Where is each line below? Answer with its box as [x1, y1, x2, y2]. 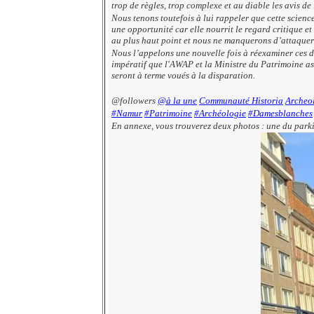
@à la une [158, 95, 197, 106]
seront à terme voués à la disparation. [111, 69, 255, 81]
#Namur [111, 107, 142, 118]
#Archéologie [194, 107, 246, 118]
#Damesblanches [248, 107, 313, 118]
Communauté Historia [199, 95, 283, 106]
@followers [111, 95, 158, 106]
